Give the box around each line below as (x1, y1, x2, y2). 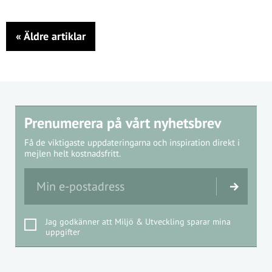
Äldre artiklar (21, 29, 86, 43)
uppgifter (46, 226, 80, 237)
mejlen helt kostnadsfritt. (24, 148, 121, 159)
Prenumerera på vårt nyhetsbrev (24, 114, 221, 132)
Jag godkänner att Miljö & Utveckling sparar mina (46, 216, 231, 227)
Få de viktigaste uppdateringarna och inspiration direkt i (24, 137, 240, 148)
